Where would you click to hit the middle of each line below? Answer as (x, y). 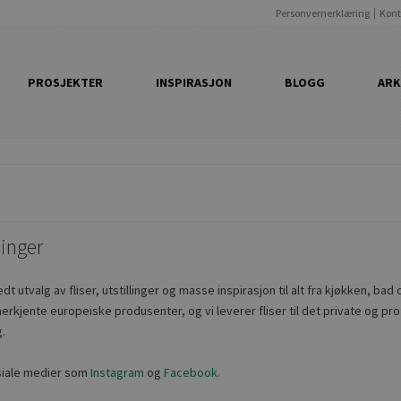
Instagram (117, 372)
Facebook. (192, 372)
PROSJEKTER (65, 82)
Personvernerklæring (323, 13)
